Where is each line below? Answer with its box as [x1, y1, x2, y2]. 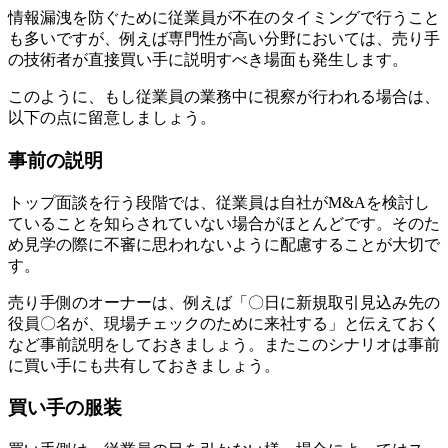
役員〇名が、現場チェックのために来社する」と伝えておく [8, 314, 440, 332]
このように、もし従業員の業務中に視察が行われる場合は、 [8, 88, 440, 106]
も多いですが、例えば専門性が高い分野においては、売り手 [8, 30, 440, 48]
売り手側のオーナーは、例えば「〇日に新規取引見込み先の [8, 293, 440, 311]
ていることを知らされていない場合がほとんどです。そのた [8, 214, 440, 232]
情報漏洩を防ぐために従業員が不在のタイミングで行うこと [8, 9, 440, 27]
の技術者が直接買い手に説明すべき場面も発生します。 [8, 51, 408, 69]
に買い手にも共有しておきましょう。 [8, 356, 280, 374]
